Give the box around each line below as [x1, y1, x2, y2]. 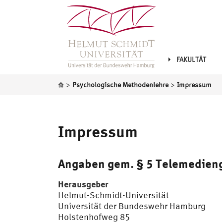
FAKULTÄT [176, 55, 206, 64]
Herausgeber [58, 178, 109, 189]
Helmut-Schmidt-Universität [58, 190, 169, 200]
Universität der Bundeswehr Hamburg [58, 201, 206, 211]
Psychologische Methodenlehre [72, 80, 168, 89]
